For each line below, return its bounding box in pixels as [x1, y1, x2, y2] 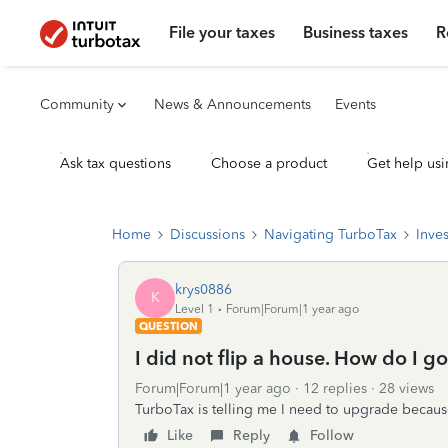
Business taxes [303, 23, 409, 42]
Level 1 [175, 301, 214, 316]
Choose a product [211, 155, 327, 172]
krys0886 [175, 280, 232, 298]
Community [40, 96, 114, 113]
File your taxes [169, 23, 276, 42]
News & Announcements [154, 96, 311, 113]
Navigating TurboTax [264, 226, 397, 243]
